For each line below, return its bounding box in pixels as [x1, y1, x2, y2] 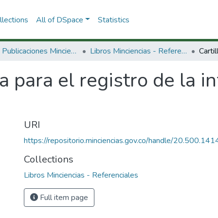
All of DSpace [36, 14, 83, 25]
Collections [24, 153, 73, 166]
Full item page [38, 192, 88, 203]
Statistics [97, 14, 129, 25]
